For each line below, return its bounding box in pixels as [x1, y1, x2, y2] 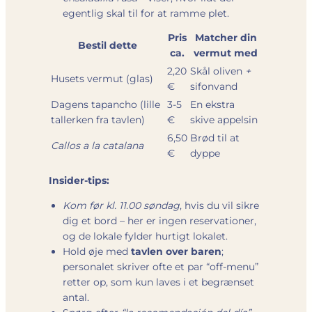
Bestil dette [78, 38, 137, 52]
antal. [63, 290, 89, 304]
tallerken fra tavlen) [51, 113, 145, 126]
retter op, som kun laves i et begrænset [63, 275, 254, 288]
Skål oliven [190, 64, 245, 77]
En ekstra [190, 97, 235, 111]
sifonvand [190, 79, 237, 93]
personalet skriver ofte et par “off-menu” [63, 260, 258, 273]
